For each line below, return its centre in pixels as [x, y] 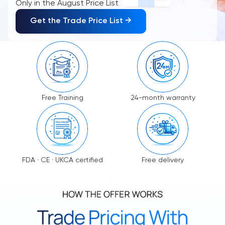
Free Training [62, 98]
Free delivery [163, 160]
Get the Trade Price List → [81, 21]
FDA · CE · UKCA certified [62, 160]
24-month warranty [163, 98]
